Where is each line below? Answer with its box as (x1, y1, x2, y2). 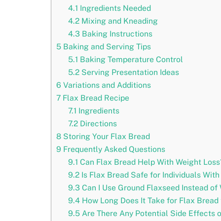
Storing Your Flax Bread (61, 131, 150, 141)
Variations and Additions (61, 80, 151, 90)
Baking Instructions (79, 29, 152, 38)
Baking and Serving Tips (61, 41, 151, 51)
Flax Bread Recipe (61, 93, 129, 103)
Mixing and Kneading (79, 16, 158, 26)
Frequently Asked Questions (61, 144, 165, 154)
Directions (77, 118, 117, 128)
